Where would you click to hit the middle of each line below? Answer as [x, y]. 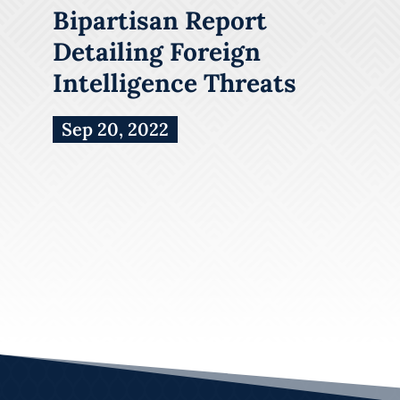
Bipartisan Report [160, 20]
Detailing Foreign [157, 51]
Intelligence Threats [175, 83]
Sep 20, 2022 [115, 129]
